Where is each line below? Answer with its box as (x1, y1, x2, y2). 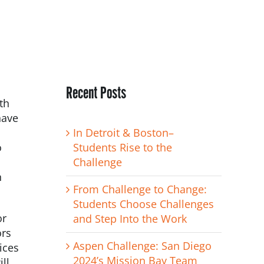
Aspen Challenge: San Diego (72, 238, 212, 253)
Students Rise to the (72, 140, 172, 154)
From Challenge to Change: (72, 181, 207, 196)
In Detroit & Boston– (72, 125, 174, 140)
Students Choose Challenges (72, 196, 214, 211)
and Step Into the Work (72, 211, 187, 226)
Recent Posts (65, 82, 126, 103)
